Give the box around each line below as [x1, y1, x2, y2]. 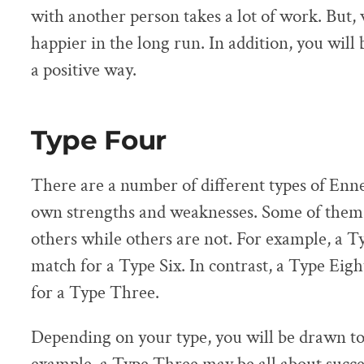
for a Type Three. [31, 280, 159, 305]
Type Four [31, 123, 167, 156]
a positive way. [31, 58, 136, 82]
